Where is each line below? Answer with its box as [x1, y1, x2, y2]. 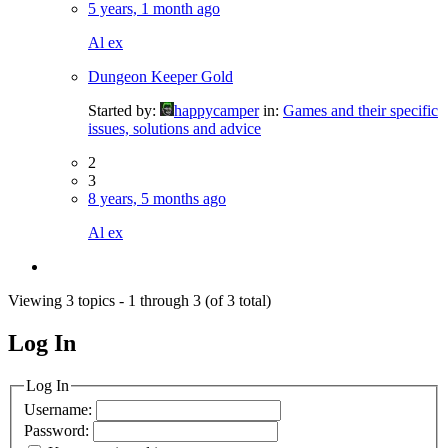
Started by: [88, 101, 160, 119]
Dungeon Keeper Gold [88, 67, 233, 85]
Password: [24, 422, 93, 440]
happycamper [174, 101, 259, 119]
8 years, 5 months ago [88, 189, 226, 207]
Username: [24, 401, 96, 419]
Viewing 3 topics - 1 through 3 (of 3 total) [8, 291, 271, 309]
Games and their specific [283, 101, 438, 119]
